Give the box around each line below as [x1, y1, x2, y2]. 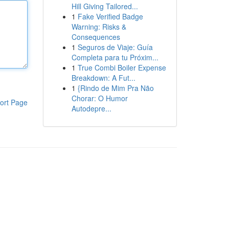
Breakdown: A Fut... [71, 73, 135, 83]
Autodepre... [71, 103, 111, 113]
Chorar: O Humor [71, 93, 128, 103]
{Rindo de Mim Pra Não [77, 83, 154, 93]
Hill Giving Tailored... [71, 1, 138, 11]
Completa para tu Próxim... [71, 52, 158, 62]
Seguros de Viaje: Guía [77, 42, 153, 52]
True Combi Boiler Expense [77, 62, 166, 73]
